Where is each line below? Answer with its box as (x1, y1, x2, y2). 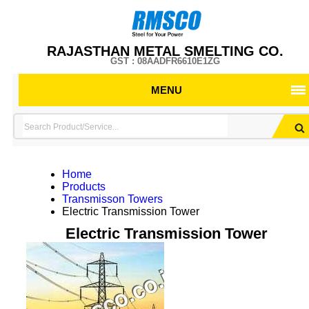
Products (61, 181, 106, 192)
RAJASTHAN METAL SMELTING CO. (47, 43, 284, 59)
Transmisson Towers (61, 193, 163, 205)
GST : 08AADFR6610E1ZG (110, 56, 221, 66)
